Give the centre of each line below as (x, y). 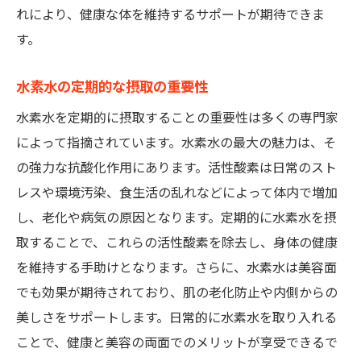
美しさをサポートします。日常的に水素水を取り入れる (176, 318)
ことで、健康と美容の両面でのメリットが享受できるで (177, 343)
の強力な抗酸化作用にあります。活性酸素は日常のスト (176, 168)
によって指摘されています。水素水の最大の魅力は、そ (176, 143)
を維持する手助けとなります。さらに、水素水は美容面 (176, 268)
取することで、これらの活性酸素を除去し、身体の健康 (177, 243)
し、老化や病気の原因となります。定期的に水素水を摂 (176, 218)
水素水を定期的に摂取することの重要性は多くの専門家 (177, 118)
